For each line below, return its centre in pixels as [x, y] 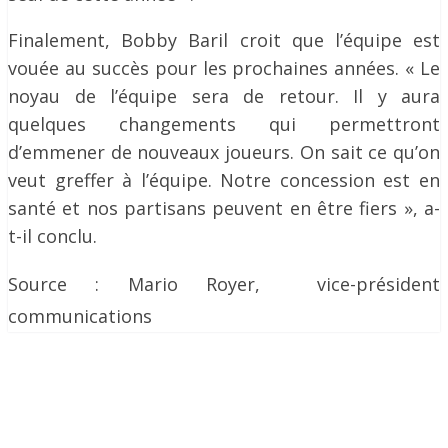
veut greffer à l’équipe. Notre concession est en [224, 180]
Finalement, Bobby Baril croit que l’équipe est [224, 40]
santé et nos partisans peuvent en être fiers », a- [224, 208]
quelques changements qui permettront [224, 124]
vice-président [364, 284]
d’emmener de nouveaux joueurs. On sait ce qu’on [224, 152]
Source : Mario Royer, [148, 284]
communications [80, 316]
